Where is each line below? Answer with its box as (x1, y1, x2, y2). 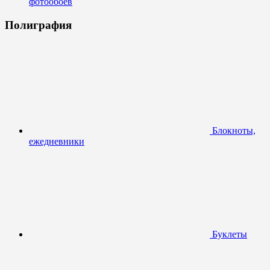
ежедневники (29, 136, 84, 146)
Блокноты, (210, 125, 256, 136)
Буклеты (210, 228, 247, 239)
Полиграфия (5, 18, 72, 31)
